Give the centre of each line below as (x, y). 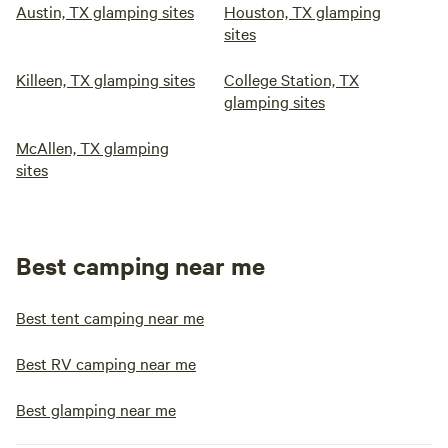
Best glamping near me (96, 409)
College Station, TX (291, 79)
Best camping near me (140, 265)
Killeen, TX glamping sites (105, 79)
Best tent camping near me (110, 317)
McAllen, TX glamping (92, 147)
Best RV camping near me (106, 363)
